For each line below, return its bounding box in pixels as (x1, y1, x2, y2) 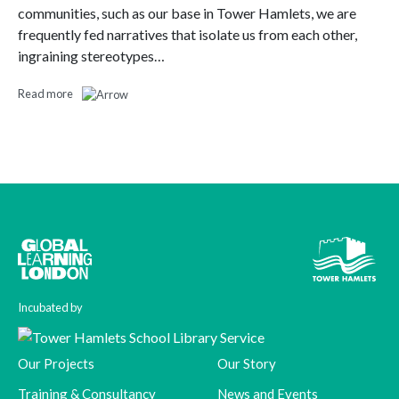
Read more (18, 86, 73, 102)
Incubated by (18, 299, 83, 314)
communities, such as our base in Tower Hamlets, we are (18, 4, 356, 22)
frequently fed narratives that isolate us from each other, (18, 26, 357, 44)
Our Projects (18, 354, 94, 371)
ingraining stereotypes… (18, 47, 165, 65)
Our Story (217, 354, 276, 371)
